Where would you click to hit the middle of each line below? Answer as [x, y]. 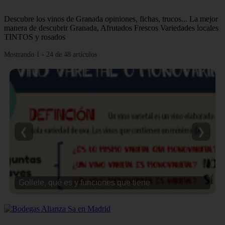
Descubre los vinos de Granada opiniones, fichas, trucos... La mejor [111, 19]
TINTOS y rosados [35, 37]
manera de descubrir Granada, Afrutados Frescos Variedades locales [111, 28]
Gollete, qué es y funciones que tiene [84, 182]
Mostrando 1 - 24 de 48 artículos [50, 54]
